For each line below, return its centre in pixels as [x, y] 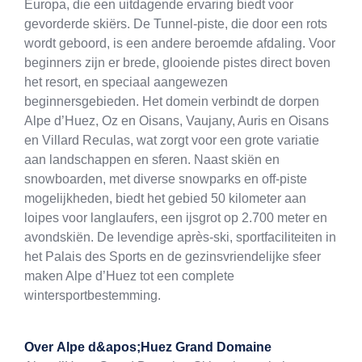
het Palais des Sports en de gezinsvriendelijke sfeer [173, 257]
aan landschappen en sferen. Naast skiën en [152, 160]
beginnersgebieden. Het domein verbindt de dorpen [172, 102]
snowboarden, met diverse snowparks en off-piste [166, 179]
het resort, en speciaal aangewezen [126, 82]
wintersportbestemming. [93, 296]
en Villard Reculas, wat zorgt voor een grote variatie [172, 141]
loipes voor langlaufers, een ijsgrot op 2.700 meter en [176, 218]
